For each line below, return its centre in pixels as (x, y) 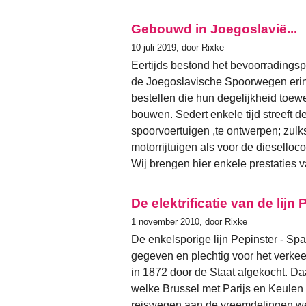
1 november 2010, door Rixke (189, 221)
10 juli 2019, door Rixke (178, 47)
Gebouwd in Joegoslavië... (214, 29)
